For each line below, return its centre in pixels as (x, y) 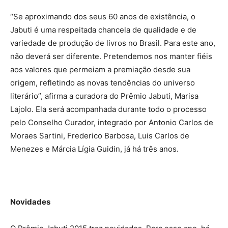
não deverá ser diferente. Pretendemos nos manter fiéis (111, 56)
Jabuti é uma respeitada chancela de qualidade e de (103, 30)
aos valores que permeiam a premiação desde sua (100, 70)
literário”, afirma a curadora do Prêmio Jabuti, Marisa (104, 96)
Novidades (30, 202)
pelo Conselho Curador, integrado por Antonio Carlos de (112, 123)
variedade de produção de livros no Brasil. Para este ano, (113, 43)
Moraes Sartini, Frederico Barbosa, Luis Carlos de (100, 136)
